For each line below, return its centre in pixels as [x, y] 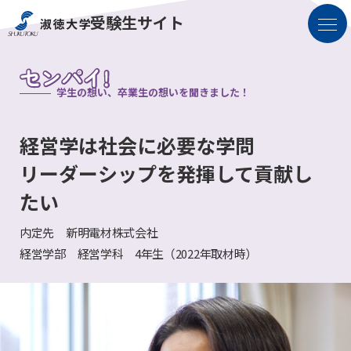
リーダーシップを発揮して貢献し [166, 173]
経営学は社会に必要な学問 [137, 145]
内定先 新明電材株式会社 [89, 232]
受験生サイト [137, 22]
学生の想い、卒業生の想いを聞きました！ [153, 92]
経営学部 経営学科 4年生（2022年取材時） [139, 253]
